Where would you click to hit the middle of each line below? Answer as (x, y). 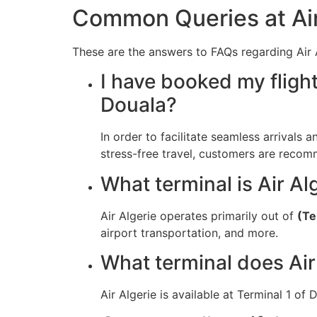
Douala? (139, 105)
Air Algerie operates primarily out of (199, 215)
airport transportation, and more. (189, 232)
